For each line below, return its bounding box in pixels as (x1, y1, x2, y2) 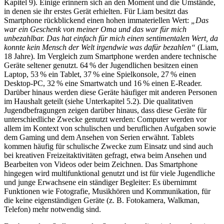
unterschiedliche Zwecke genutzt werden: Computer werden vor (4, 115, 206, 124)
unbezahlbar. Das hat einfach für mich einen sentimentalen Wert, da (4, 34, 218, 43)
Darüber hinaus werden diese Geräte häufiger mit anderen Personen (4, 88, 217, 97)
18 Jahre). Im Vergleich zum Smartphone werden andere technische (4, 52, 216, 61)
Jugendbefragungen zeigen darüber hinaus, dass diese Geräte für (4, 106, 206, 115)
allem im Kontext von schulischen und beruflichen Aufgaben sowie (4, 124, 216, 133)
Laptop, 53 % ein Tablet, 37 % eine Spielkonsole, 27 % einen (4, 70, 196, 79)
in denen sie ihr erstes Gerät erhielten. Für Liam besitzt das (4, 7, 188, 16)
